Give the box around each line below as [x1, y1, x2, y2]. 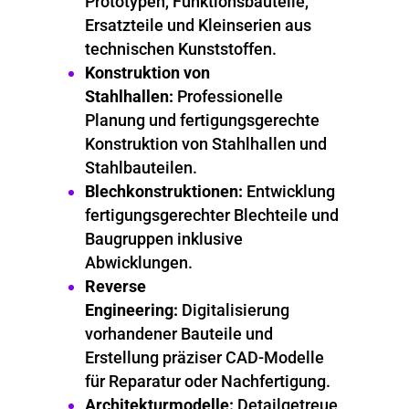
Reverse [84, 277, 146, 296]
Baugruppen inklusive [84, 229, 243, 248]
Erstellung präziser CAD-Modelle [84, 348, 324, 367]
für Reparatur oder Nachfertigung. [84, 372, 330, 391]
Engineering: [84, 300, 178, 320]
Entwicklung [242, 182, 335, 201]
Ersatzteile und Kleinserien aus [84, 16, 311, 35]
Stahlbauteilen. [84, 158, 197, 177]
